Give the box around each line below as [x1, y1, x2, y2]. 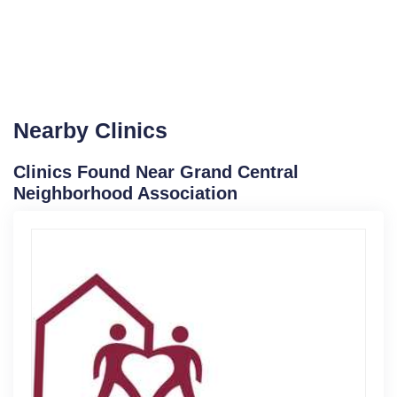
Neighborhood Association [13, 183, 237, 204]
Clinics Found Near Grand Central [13, 162, 299, 183]
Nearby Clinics [13, 118, 167, 144]
